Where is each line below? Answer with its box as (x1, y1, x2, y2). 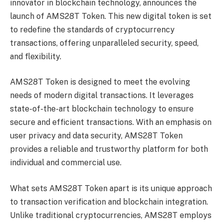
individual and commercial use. (10, 158, 121, 168)
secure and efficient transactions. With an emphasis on (10, 117, 212, 127)
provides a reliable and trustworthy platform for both (10, 144, 208, 154)
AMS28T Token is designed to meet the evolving (10, 77, 190, 87)
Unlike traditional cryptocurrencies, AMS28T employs (10, 210, 212, 220)
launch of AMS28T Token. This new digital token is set (10, 11, 212, 21)
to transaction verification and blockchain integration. (10, 197, 208, 207)
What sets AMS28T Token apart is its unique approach (10, 183, 212, 193)
